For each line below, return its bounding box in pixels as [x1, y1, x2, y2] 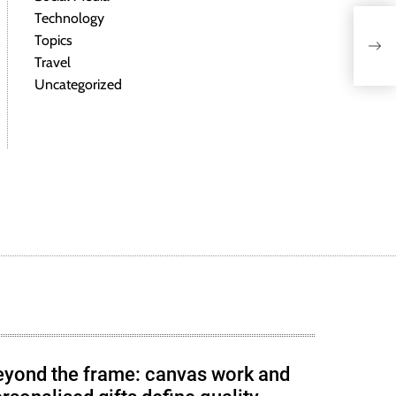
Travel [34, 54, 71, 72]
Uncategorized [34, 76, 122, 94]
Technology [34, 10, 104, 27]
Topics [34, 32, 72, 49]
